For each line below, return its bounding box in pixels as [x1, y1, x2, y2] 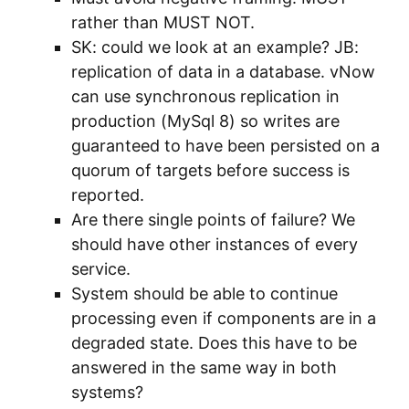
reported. [71, 185, 144, 204]
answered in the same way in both [71, 358, 337, 377]
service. [71, 259, 131, 278]
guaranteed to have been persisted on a [71, 136, 380, 155]
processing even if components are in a [71, 309, 376, 328]
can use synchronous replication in [71, 87, 340, 106]
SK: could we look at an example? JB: [71, 37, 359, 57]
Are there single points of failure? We [71, 210, 355, 229]
